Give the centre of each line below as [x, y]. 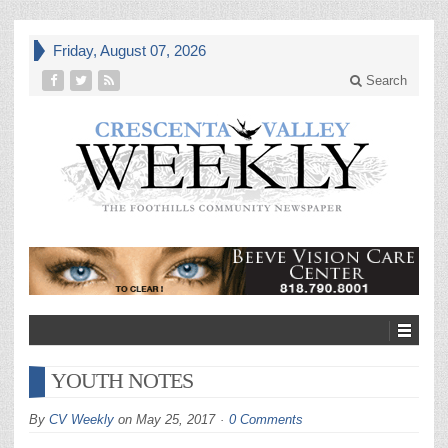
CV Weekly [81, 419]
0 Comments [266, 419]
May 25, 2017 [175, 419]
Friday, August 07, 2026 [129, 50]
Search [384, 80]
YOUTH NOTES [122, 380]
